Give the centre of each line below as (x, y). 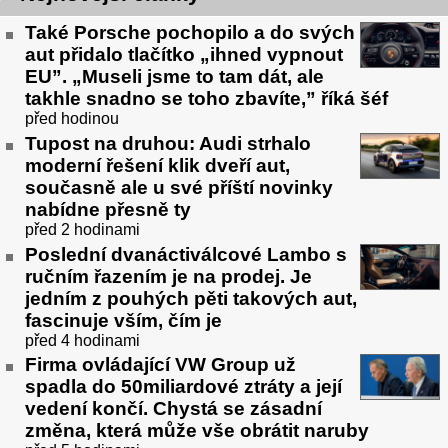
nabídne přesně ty (108, 209)
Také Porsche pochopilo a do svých (190, 32)
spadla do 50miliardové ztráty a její (183, 387)
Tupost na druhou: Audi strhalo (168, 143)
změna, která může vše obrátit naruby (197, 431)
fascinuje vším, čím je (123, 320)
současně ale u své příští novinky (179, 187)
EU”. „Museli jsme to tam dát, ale (174, 76)
